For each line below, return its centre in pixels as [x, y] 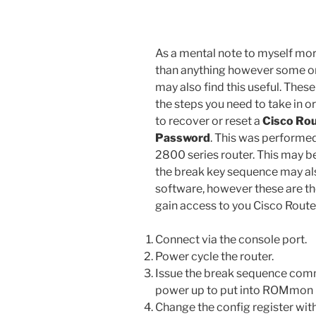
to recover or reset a [209, 121]
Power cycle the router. [214, 256]
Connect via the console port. [231, 239]
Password [183, 138]
